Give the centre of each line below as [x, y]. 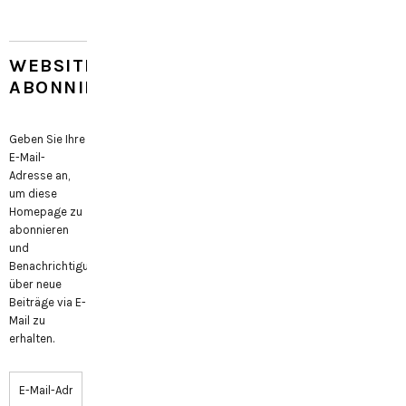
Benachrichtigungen [62, 266]
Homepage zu [46, 212]
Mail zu [27, 321]
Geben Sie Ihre [47, 140]
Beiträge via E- [48, 303]
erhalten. [32, 339]
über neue [35, 285]
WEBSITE [53, 66]
